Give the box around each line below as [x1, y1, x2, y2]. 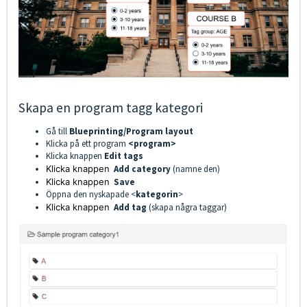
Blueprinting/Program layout [69, 125, 193, 138]
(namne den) [173, 163, 220, 175]
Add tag [114, 201, 149, 214]
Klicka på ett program [46, 138, 126, 150]
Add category [112, 163, 173, 175]
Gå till [46, 125, 69, 138]
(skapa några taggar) [149, 201, 227, 214]
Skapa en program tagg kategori [19, 99, 203, 116]
